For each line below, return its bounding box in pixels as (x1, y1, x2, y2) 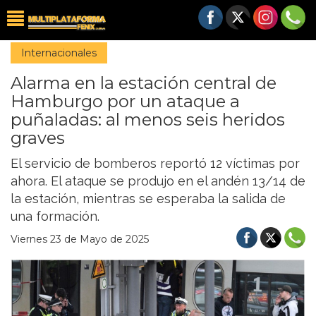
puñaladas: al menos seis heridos (11, 109, 285, 130)
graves (11, 128, 65, 148)
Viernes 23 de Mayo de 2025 (11, 233, 149, 245)
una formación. (11, 209, 99, 224)
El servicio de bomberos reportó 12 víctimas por (11, 156, 300, 171)
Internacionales (21, 47, 97, 59)
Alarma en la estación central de (11, 73, 276, 93)
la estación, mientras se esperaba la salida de (11, 191, 286, 206)
